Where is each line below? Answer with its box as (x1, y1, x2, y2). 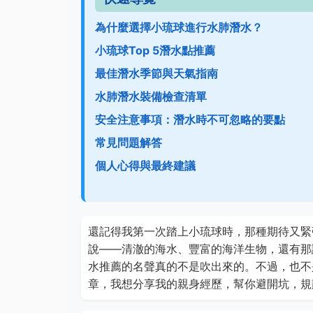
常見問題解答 (95, 136, 162, 150)
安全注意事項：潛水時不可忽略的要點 (95, 112, 285, 126)
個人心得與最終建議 (95, 159, 196, 173)
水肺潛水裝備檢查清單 (95, 89, 207, 103)
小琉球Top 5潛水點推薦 (95, 43, 215, 57)
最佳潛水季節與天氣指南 (95, 66, 218, 80)
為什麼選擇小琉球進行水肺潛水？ (95, 20, 263, 34)
